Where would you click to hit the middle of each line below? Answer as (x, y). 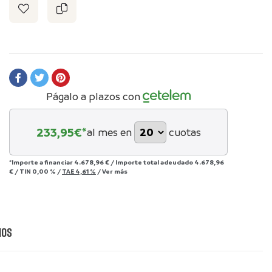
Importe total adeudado (155, 162)
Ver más (115, 171)
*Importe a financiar (42, 162)
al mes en (109, 132)
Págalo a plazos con (93, 96)
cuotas (185, 132)
